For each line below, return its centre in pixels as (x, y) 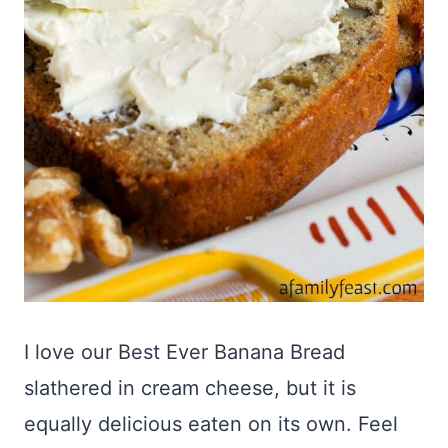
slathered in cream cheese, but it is (190, 388)
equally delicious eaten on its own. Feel (211, 424)
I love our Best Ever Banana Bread (184, 352)
